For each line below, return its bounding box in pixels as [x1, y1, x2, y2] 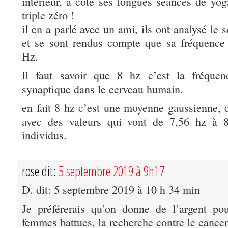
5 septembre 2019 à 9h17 [59, 162, 164, 180]
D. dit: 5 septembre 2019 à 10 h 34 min [22, 182, 200, 197]
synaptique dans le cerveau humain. [22, 81, 183, 96]
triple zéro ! [22, 7, 74, 22]
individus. [22, 127, 67, 142]
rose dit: [22, 162, 59, 180]
